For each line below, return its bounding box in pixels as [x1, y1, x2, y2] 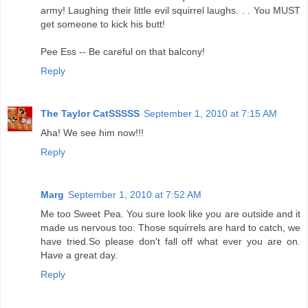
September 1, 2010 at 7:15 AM [144, 108, 277, 120]
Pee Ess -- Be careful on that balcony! [41, 46, 205, 58]
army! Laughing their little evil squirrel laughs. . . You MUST [41, 5, 300, 16]
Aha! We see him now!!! [41, 127, 144, 139]
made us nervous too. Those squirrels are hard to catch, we [41, 222, 300, 234]
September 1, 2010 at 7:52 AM [68, 189, 201, 201]
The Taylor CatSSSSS [41, 108, 140, 120]
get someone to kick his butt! [41, 19, 165, 30]
